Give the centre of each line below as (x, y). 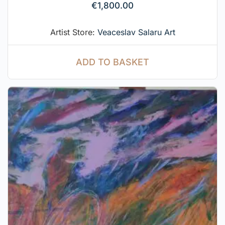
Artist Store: (74, 32)
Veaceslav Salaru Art (136, 32)
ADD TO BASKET (113, 62)
